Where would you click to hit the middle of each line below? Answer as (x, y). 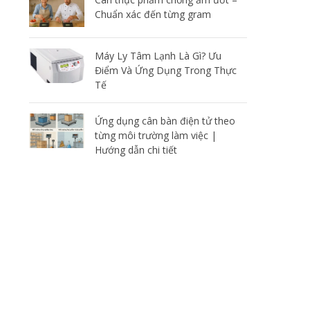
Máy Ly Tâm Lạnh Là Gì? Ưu (158, 56)
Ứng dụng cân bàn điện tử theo (165, 121)
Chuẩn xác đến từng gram (153, 14)
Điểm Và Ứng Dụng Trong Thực (165, 70)
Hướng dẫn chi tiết (136, 150)
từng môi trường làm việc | (155, 135)
